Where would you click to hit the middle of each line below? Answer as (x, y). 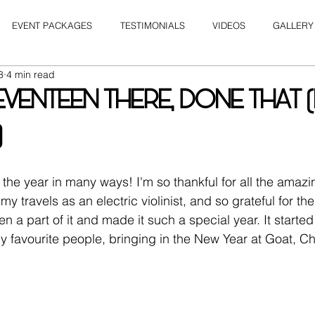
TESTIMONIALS (152, 25)
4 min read (31, 74)
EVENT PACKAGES (52, 25)
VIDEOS (229, 25)
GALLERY (293, 25)
